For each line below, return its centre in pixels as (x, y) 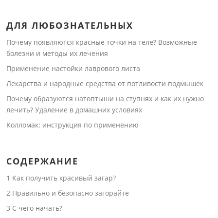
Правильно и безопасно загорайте (70, 193)
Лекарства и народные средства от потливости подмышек (105, 83)
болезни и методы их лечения (57, 53)
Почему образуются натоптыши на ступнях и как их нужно (105, 98)
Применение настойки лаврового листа (73, 68)
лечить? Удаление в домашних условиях (74, 109)
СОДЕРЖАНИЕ (43, 161)
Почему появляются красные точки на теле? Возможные (102, 42)
